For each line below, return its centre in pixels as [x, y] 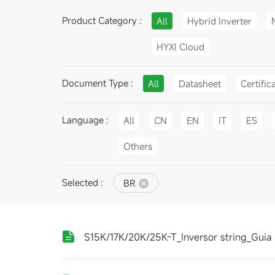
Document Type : [97, 83]
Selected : [82, 182]
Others [137, 146]
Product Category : [102, 20]
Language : [85, 120]
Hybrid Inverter [219, 21]
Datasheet [199, 83]
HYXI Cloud [180, 46]
